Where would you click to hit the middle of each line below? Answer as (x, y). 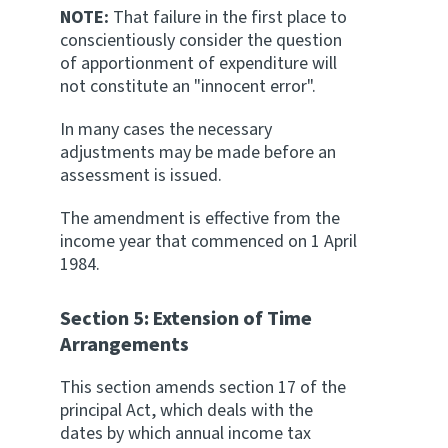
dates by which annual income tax (185, 433)
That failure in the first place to (230, 17)
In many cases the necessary (166, 129)
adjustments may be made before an (198, 152)
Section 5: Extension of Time (186, 319)
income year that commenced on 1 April (208, 241)
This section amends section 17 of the (203, 387)
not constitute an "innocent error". (188, 86)
